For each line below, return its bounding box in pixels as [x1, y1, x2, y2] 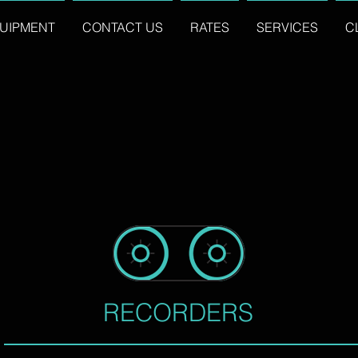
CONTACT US [82, 19, 163, 35]
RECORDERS [103, 297, 253, 328]
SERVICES [257, 19, 318, 35]
